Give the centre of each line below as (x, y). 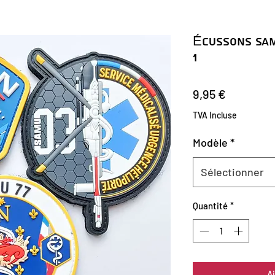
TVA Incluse (215, 115)
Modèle (210, 142)
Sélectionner (232, 172)
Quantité (210, 205)
